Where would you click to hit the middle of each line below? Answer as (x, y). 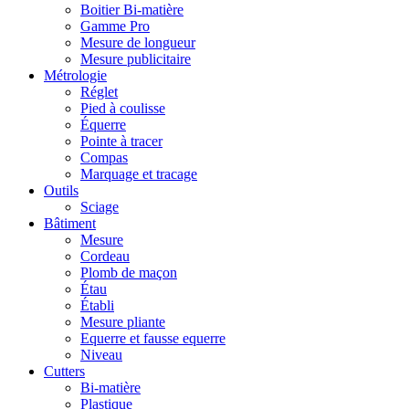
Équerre (103, 124)
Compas (104, 157)
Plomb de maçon (129, 272)
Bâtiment (70, 223)
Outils (61, 190)
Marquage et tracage (139, 173)
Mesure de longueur (138, 42)
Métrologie (75, 75)
